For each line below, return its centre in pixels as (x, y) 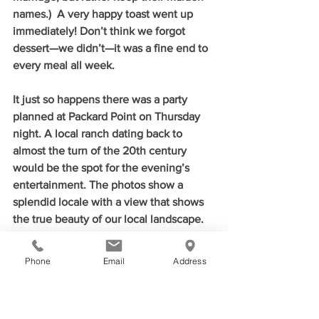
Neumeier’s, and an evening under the (110, 270)
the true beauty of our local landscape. (110, 219)
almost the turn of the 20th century (101, 150)
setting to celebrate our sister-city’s (101, 304)
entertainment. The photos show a (99, 184)
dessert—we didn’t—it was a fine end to (112, 48)
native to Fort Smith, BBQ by (85, 253)
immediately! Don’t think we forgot (100, 31)
